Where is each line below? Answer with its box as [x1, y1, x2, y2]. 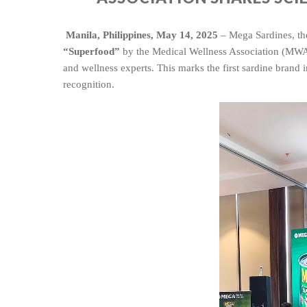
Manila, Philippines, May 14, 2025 [66, 29, 221, 40]
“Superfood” [63, 45, 120, 57]
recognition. [63, 78, 114, 90]
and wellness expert [63, 62, 147, 73]
